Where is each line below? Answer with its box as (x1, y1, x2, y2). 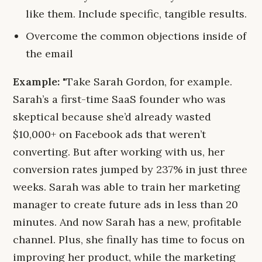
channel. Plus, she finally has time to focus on (13, 233, 244, 246)
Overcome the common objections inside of (26, 29, 246, 43)
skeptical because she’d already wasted (13, 110, 211, 123)
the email (26, 47, 73, 60)
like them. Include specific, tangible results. (26, 7, 247, 20)
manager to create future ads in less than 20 (13, 198, 238, 211)
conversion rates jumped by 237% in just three (13, 163, 247, 176)
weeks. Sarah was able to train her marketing (13, 180, 240, 194)
